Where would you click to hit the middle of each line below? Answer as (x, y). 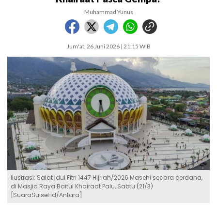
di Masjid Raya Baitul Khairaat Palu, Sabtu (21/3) (82, 186)
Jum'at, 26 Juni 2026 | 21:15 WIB (108, 46)
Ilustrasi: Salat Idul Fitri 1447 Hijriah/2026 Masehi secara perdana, (107, 178)
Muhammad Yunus (108, 12)
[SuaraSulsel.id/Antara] (46, 195)
